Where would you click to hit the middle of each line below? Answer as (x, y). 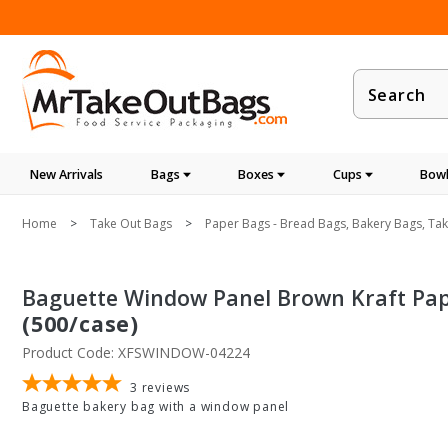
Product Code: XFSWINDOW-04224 (136, 352)
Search (380, 105)
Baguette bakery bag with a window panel (156, 406)
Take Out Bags (131, 223)
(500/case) (81, 323)
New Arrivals (66, 174)
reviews (166, 387)
